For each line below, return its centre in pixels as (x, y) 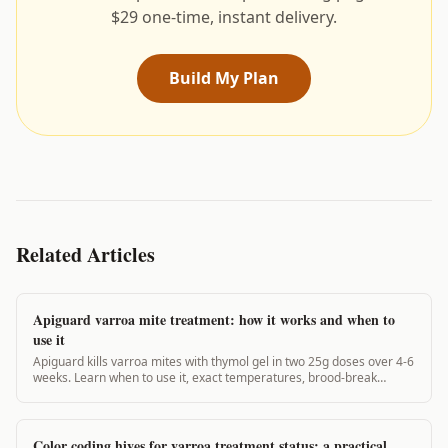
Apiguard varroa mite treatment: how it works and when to (214, 319)
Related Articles (85, 254)
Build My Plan (224, 77)
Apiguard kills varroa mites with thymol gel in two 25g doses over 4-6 (223, 361)
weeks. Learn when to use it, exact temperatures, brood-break (205, 377)
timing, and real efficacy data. (115, 393)
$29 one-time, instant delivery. (224, 16)
